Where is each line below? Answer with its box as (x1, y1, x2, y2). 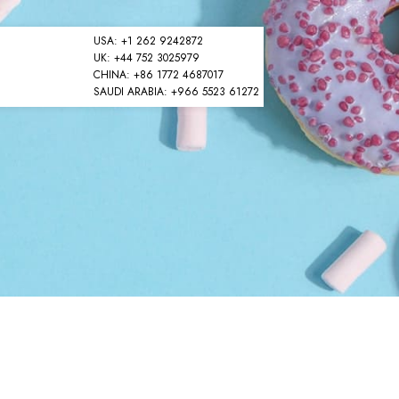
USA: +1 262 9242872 (94, 33, 203, 49)
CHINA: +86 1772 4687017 (94, 67, 224, 83)
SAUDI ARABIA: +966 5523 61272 (94, 84, 259, 100)
